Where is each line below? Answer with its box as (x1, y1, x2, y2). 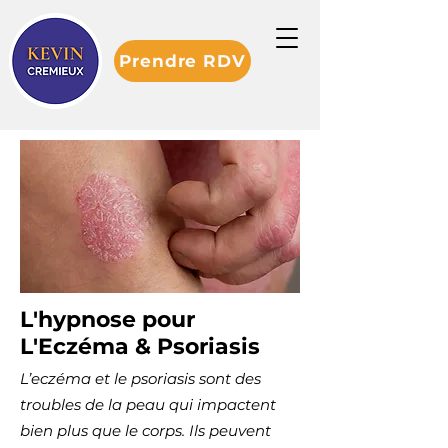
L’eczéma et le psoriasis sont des (20, 369, 261, 388)
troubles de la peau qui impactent (20, 395, 276, 414)
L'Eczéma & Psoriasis (20, 333, 260, 360)
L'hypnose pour (20, 306, 195, 333)
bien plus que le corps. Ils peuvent (20, 421, 271, 440)
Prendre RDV (119, 51, 246, 71)
